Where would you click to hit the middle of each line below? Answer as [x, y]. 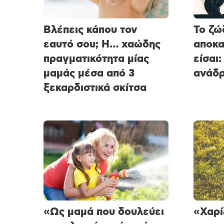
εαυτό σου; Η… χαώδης [102, 44]
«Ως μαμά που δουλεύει [104, 211]
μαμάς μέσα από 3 [89, 73]
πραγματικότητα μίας [96, 58]
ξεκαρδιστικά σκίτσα [95, 87]
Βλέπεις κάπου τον [90, 29]
